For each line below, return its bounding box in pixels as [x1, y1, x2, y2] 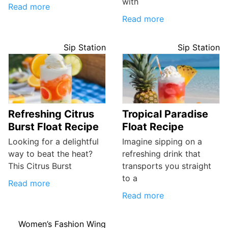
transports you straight [122, 161, 211, 172]
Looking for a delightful [8, 136, 99, 147]
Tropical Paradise [122, 108, 208, 121]
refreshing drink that [122, 149, 201, 159]
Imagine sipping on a [122, 136, 202, 147]
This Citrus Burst [8, 161, 72, 172]
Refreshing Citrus [8, 108, 94, 121]
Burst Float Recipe [8, 121, 99, 133]
